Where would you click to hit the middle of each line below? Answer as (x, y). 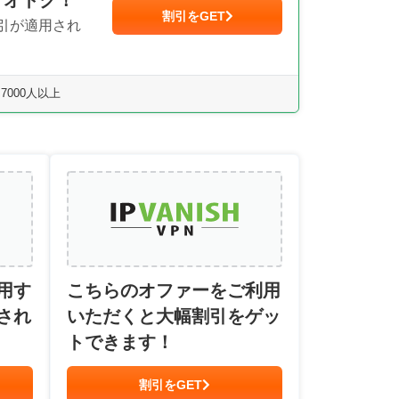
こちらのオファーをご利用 (174, 290)
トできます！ (120, 342)
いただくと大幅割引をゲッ (174, 316)
